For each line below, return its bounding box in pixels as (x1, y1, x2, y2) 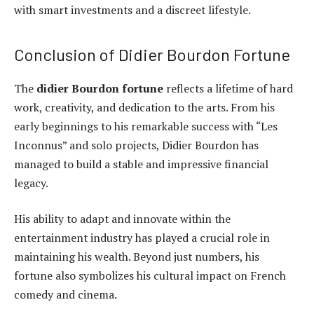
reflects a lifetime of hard (163, 80, 293, 96)
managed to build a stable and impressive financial (14, 156, 268, 172)
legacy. (14, 175, 48, 191)
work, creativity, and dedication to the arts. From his (14, 99, 275, 115)
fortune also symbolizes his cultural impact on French (14, 268, 286, 284)
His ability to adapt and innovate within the (14, 211, 231, 227)
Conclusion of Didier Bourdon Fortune (14, 43, 290, 64)
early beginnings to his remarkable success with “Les (14, 118, 278, 134)
